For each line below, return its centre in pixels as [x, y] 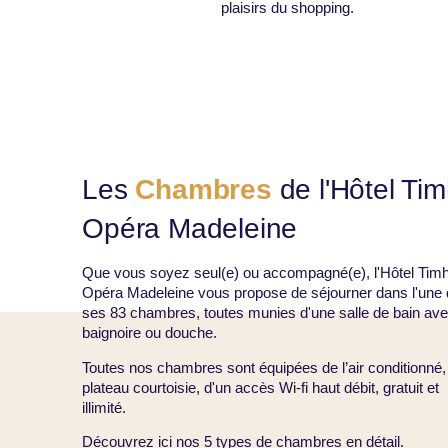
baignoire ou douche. [150, 332]
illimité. [104, 407]
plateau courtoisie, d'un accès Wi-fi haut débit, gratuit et [261, 387]
